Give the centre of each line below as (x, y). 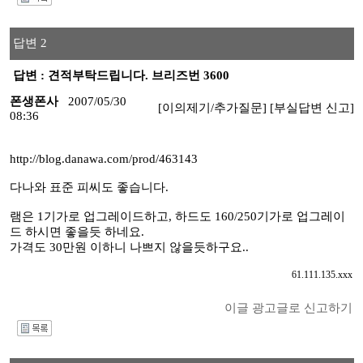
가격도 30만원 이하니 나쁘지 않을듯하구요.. (129, 247)
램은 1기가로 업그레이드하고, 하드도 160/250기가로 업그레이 (177, 216)
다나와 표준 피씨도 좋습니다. (89, 187)
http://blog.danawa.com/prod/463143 (103, 159)
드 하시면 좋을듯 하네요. (77, 232)
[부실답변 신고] (312, 108)
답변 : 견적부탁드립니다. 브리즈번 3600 (119, 75)
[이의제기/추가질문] (212, 108)
